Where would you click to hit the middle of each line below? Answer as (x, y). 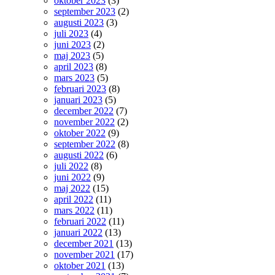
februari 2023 (80, 88)
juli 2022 (71, 166)
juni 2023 (72, 44)
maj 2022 (72, 188)
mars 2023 (74, 77)
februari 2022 (80, 221)
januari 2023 (78, 99)
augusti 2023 (79, 22)
